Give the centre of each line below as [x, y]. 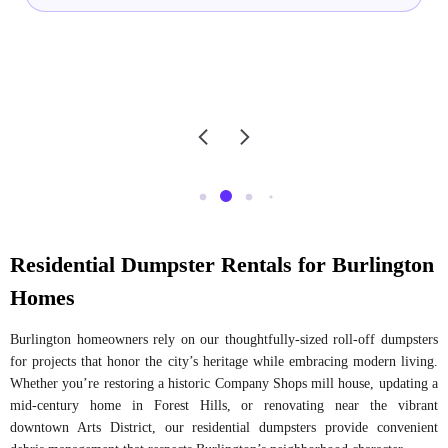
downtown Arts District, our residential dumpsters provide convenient [224, 427]
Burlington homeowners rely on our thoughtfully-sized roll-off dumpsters [224, 339]
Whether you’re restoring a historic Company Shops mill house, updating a [224, 383]
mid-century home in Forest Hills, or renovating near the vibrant [224, 405]
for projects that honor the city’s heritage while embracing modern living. [224, 361]
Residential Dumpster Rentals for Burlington [222, 264]
